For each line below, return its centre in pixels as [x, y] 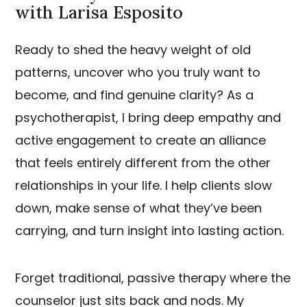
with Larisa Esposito [99, 12]
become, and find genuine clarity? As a [134, 95]
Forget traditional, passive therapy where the [153, 278]
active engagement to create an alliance [140, 140]
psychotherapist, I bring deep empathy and [148, 118]
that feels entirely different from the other [143, 163]
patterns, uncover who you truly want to [138, 72]
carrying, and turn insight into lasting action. [149, 231]
